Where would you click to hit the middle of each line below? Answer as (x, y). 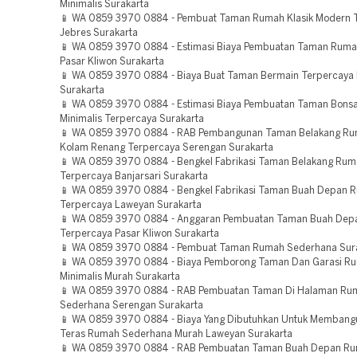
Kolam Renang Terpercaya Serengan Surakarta (167, 148)
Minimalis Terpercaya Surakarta (132, 119)
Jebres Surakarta (99, 33)
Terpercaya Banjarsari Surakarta (134, 177)
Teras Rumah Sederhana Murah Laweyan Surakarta (176, 334)
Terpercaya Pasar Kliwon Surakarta (139, 234)
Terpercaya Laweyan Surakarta (131, 205)
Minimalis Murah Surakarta (120, 277)
